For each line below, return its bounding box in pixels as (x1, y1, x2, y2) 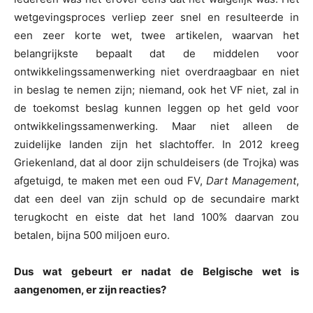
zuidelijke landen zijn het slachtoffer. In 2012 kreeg (14, 138, 299, 152)
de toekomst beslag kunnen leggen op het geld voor (14, 101, 299, 115)
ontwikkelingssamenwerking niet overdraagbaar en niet (14, 65, 299, 79)
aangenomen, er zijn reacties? (14, 283, 166, 297)
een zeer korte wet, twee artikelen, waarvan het (14, 29, 299, 43)
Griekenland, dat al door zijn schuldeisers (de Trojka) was (14, 156, 299, 170)
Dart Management (206, 174, 296, 188)
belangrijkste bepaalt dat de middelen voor (14, 47, 299, 61)
